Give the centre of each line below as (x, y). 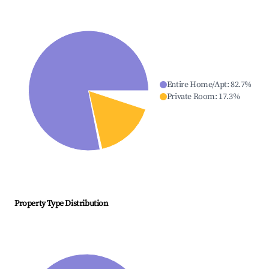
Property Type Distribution (61, 204)
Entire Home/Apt (197, 85)
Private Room (191, 97)
